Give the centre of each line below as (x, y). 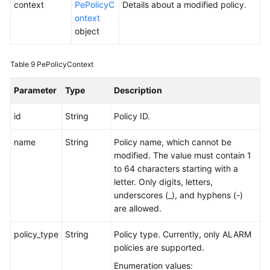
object (87, 31)
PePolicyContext (65, 64)
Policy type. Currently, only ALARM (183, 234)
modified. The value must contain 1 (183, 155)
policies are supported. (159, 247)
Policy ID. (132, 116)
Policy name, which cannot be (173, 142)
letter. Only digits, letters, (163, 182)
